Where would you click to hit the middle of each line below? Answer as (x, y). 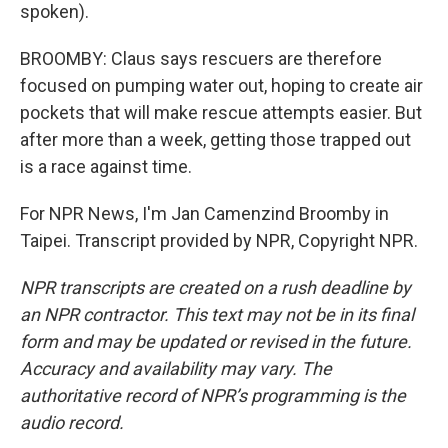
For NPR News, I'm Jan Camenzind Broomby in (204, 213)
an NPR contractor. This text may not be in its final (217, 314)
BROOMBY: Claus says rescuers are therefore (201, 58)
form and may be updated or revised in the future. (216, 341)
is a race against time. (106, 166)
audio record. (72, 422)
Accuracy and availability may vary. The (176, 368)
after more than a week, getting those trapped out (215, 139)
